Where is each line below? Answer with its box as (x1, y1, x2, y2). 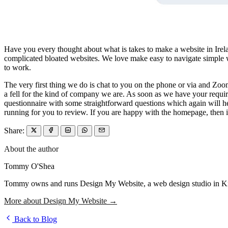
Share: (4, 126, 24, 135)
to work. (4, 63, 31, 72)
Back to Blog (12, 215, 57, 224)
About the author (4, 145, 59, 154)
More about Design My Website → (4, 196, 117, 206)
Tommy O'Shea (4, 162, 54, 171)
